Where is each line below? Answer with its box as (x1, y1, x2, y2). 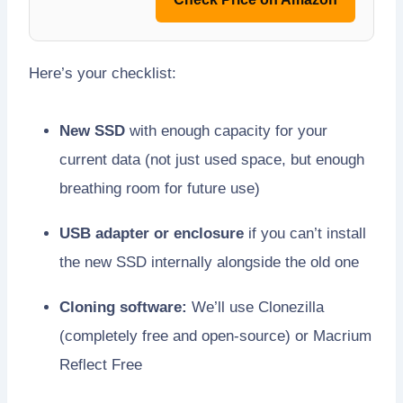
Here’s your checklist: (29, 64, 176, 82)
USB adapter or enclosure (59, 224, 244, 242)
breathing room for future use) (59, 179, 260, 197)
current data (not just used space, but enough (59, 150, 364, 168)
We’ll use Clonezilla (187, 298, 324, 316)
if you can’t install (244, 224, 366, 242)
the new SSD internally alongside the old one (59, 253, 359, 271)
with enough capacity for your (125, 121, 327, 139)
